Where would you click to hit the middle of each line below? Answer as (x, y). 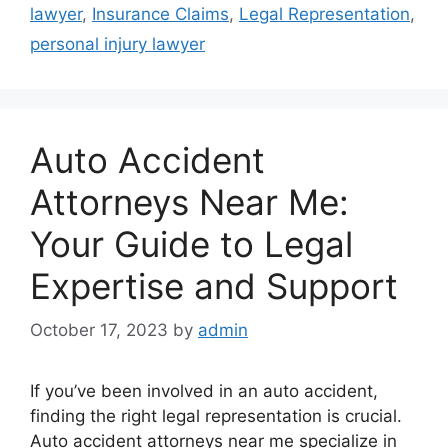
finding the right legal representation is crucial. (216, 416)
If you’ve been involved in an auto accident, (204, 391)
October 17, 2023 (99, 330)
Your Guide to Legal (191, 243)
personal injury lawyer (117, 43)
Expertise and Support (214, 285)
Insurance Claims (160, 13)
